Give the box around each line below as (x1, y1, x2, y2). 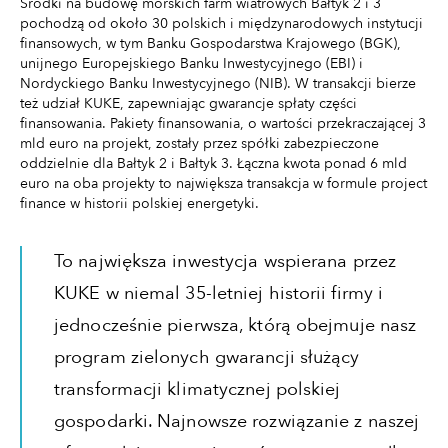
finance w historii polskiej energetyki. (20, 193, 259, 213)
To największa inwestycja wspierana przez (54, 248, 397, 274)
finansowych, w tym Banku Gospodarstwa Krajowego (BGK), (20, 33, 401, 53)
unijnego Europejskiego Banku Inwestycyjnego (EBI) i (20, 53, 363, 73)
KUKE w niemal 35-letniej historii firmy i (54, 280, 384, 306)
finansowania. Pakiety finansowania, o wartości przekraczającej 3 (20, 113, 426, 133)
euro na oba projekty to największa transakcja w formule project (20, 173, 427, 193)
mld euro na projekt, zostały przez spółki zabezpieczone (20, 133, 379, 153)
